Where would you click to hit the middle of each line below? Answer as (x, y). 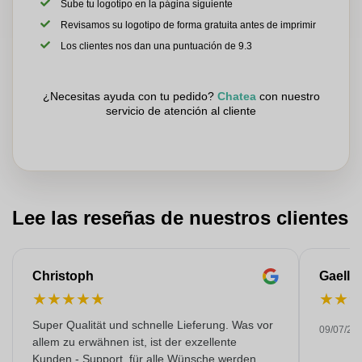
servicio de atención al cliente (181, 111)
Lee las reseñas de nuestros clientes (180, 218)
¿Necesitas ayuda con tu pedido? (130, 96)
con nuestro (288, 96)
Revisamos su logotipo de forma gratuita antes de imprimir (189, 25)
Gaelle (339, 276)
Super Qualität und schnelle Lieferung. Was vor (132, 325)
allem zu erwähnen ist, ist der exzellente (135, 342)
